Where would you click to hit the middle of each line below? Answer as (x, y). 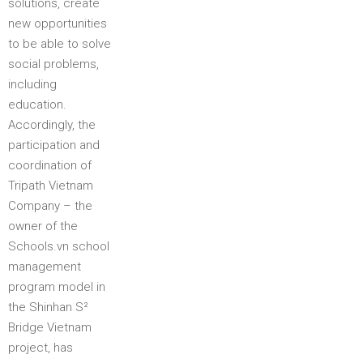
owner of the (43, 226)
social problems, (53, 64)
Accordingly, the (52, 125)
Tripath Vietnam (51, 186)
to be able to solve (60, 44)
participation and (54, 145)
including (32, 84)
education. (37, 105)
